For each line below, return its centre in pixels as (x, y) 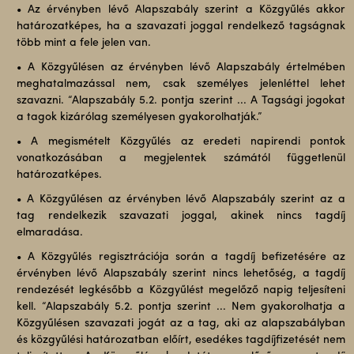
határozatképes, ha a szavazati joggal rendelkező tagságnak (181, 26)
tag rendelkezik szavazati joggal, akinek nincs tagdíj (181, 216)
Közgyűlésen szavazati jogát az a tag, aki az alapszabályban (181, 324)
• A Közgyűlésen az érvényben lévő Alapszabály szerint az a (181, 200)
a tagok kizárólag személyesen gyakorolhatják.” (139, 117)
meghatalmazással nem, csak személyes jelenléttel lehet (181, 84)
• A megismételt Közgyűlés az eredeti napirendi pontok (181, 142)
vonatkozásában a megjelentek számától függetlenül (181, 158)
